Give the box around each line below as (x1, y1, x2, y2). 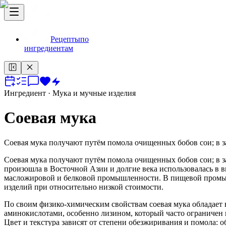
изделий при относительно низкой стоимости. (4, 182, 163, 191)
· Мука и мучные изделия (46, 89, 136, 97)
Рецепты (50, 35, 80, 43)
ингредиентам (24, 44, 73, 52)
